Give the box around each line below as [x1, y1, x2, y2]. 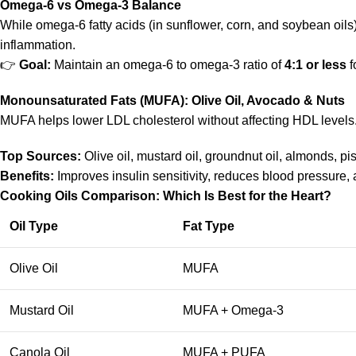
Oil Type [10, 219, 58, 233]
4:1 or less [284, 58, 346, 72]
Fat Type [183, 219, 234, 233]
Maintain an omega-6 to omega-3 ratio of [51, 58, 284, 72]
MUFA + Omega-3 [183, 304, 284, 317]
